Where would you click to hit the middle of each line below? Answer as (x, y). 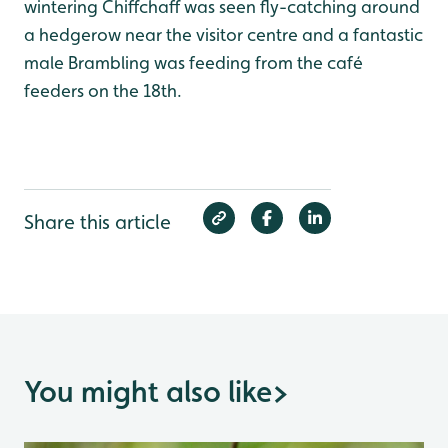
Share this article (97, 222)
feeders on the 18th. (103, 91)
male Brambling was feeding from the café (193, 63)
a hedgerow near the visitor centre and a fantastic (223, 35)
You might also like (148, 392)
